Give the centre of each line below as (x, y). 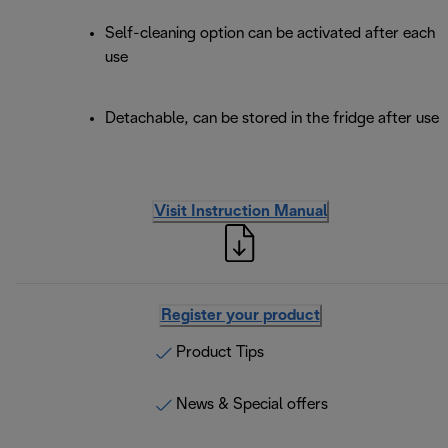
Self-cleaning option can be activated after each (270, 34)
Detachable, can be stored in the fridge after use (272, 119)
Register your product (240, 316)
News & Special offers (252, 405)
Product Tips (220, 353)
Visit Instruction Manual (240, 212)
